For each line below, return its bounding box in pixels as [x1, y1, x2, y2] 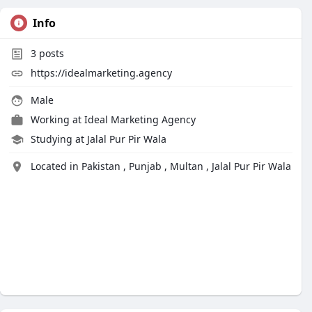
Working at [31, 113, 84, 126]
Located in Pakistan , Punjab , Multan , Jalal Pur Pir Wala [31, 159, 291, 173]
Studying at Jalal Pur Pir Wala [31, 132, 166, 146]
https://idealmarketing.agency [31, 66, 172, 79]
